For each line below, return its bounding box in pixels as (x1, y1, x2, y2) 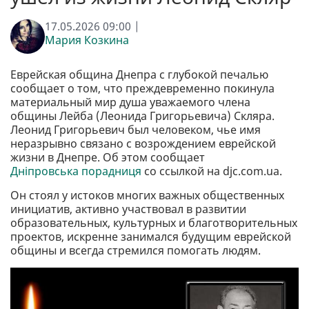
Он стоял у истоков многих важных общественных (10, 188, 284, 203)
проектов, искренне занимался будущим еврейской (10, 229, 291, 245)
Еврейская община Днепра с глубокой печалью (10, 67, 268, 83)
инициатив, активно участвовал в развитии (10, 201, 246, 217)
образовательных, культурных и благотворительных (10, 215, 297, 231)
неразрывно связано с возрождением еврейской (10, 136, 276, 152)
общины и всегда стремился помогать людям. (10, 243, 261, 259)
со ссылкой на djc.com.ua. (141, 163, 282, 179)
